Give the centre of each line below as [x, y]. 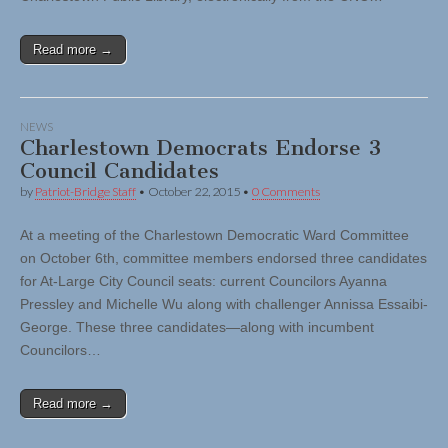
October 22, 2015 [194, 192]
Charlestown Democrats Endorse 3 [200, 148]
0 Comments [286, 192]
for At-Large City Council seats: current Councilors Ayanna [203, 281]
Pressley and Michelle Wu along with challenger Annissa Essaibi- [224, 304]
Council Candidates [119, 171]
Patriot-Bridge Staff [85, 192]
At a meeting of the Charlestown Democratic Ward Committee [214, 235]
